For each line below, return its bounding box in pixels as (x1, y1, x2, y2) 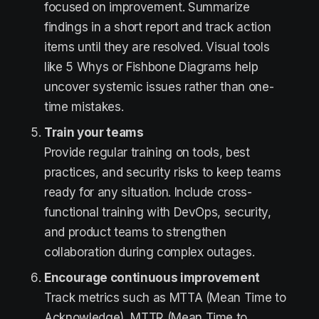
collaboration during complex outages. (44, 245, 258, 259)
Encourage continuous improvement (44, 271, 261, 285)
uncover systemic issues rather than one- (44, 80, 274, 94)
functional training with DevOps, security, (44, 205, 271, 219)
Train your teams (44, 125, 144, 140)
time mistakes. (44, 100, 124, 114)
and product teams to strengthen (44, 225, 226, 239)
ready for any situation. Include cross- (44, 185, 252, 199)
